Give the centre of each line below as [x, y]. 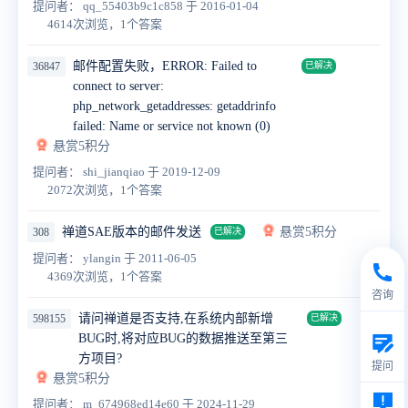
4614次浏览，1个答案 [105, 25]
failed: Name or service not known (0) [172, 127]
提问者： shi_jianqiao [90, 172]
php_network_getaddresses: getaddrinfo [174, 107]
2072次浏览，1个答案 [105, 190]
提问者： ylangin [78, 259]
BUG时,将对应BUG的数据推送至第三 [183, 339]
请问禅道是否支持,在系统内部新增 [176, 319]
